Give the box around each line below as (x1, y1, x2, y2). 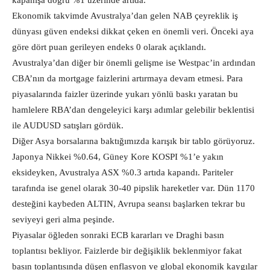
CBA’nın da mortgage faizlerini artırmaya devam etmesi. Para (12, 74, 243, 83)
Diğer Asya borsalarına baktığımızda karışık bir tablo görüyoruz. (12, 136, 255, 146)
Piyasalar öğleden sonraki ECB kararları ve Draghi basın (12, 230, 224, 240)
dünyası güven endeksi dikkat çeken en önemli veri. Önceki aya (12, 27, 254, 36)
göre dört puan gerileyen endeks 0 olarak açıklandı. (12, 42, 206, 52)
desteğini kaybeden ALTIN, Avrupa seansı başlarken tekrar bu (12, 199, 245, 209)
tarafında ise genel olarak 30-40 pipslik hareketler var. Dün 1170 (12, 183, 255, 193)
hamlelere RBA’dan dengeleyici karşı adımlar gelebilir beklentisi (12, 105, 254, 115)
